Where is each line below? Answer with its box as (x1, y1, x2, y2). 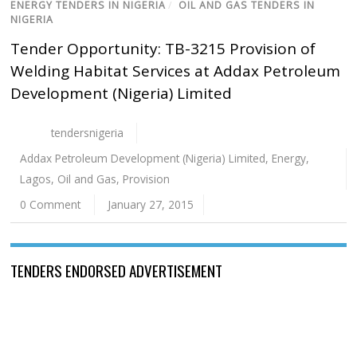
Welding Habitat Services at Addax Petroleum (10, 61, 341, 82)
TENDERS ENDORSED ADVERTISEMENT (10, 259, 223, 282)
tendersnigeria (50, 125, 124, 141)
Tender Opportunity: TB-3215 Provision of (10, 38, 316, 60)
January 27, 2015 (107, 197, 194, 213)
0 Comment (20, 197, 81, 213)
